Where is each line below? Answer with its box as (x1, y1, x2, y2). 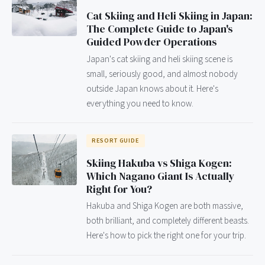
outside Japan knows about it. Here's (86, 82, 218, 95)
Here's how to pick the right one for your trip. (86, 229, 246, 243)
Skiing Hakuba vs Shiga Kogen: (86, 156, 232, 170)
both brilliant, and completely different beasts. (86, 214, 249, 228)
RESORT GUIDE (91, 136, 140, 146)
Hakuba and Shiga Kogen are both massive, (86, 199, 243, 213)
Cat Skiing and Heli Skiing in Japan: (86, 9, 253, 24)
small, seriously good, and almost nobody (86, 67, 238, 80)
